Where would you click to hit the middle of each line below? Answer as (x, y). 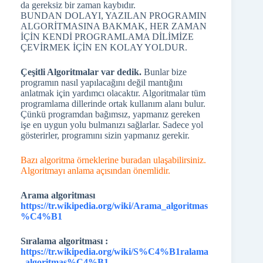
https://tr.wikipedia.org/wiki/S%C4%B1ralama (114, 252)
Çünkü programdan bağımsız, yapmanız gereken (110, 114)
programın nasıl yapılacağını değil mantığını (102, 82)
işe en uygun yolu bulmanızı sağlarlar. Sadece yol (112, 125)
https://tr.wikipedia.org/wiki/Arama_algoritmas (114, 206)
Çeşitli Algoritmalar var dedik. (81, 72)
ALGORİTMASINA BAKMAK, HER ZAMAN (114, 26)
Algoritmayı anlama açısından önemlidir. (95, 171)
